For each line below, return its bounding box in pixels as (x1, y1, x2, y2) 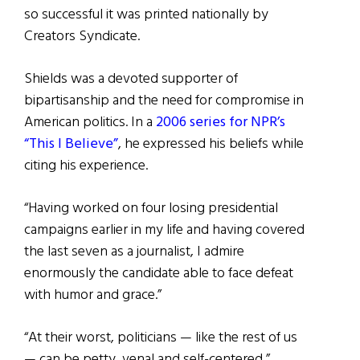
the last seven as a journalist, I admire (24, 240, 244, 264)
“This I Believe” (24, 133, 118, 157)
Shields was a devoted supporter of (24, 67, 238, 92)
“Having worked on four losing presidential (24, 197, 278, 221)
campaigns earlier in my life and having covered (24, 219, 305, 243)
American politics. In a (24, 111, 156, 135)
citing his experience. (24, 154, 148, 178)
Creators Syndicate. (24, 25, 140, 49)
